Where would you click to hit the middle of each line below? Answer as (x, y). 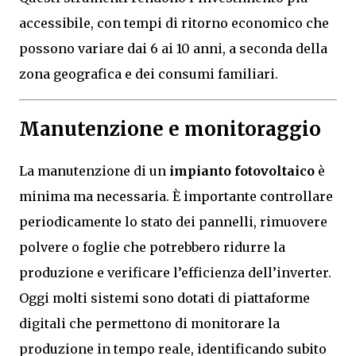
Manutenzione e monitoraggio (170, 129)
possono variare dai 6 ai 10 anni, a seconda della (173, 48)
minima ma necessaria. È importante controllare (176, 196)
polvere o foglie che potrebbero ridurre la (152, 247)
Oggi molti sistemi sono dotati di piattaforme (164, 298)
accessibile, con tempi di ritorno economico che (174, 23)
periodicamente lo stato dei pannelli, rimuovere (173, 221)
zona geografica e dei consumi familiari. (149, 74)
